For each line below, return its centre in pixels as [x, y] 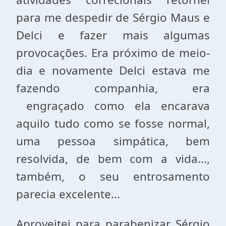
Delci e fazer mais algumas [113, 35]
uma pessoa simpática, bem [113, 141]
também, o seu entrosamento [113, 176]
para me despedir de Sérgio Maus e [113, 17]
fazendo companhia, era [113, 88]
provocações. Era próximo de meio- [113, 53]
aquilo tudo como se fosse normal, [113, 123]
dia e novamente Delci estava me [113, 70]
